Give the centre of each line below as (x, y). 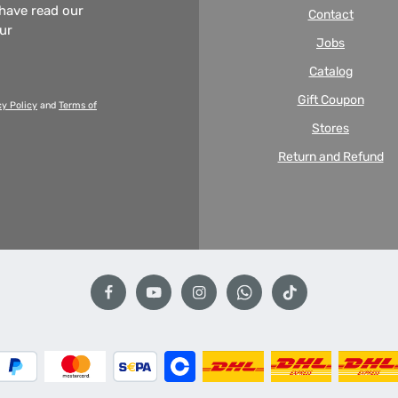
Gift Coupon (330, 100)
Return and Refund (330, 157)
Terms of (78, 105)
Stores (330, 128)
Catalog (330, 72)
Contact (330, 15)
